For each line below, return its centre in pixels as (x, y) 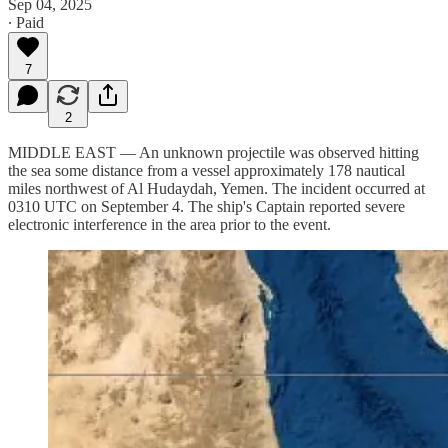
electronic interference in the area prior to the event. (169, 224)
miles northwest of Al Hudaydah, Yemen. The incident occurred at (216, 188)
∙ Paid (26, 22)
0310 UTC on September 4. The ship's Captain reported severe (206, 206)
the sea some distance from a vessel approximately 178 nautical (206, 170)
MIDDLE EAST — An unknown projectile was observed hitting (213, 152)
